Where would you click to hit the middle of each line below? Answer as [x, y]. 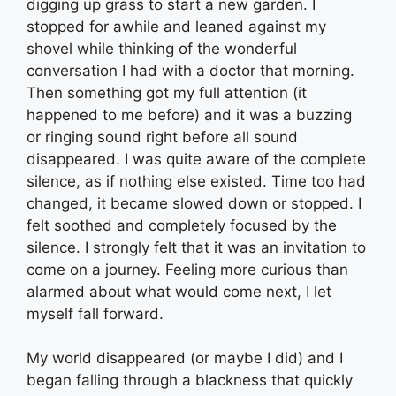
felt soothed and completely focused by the [182, 225]
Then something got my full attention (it [167, 92]
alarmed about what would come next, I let [179, 291]
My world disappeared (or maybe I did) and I [185, 358]
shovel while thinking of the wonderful [162, 48]
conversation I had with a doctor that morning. [190, 70]
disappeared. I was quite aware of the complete [196, 159]
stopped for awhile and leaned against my [176, 26]
